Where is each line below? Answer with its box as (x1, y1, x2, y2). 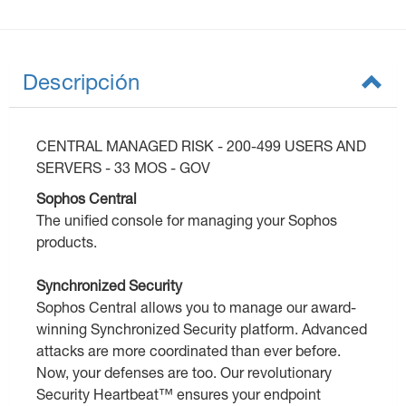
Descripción (23, 69, 140, 95)
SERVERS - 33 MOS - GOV (36, 159, 210, 177)
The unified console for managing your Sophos (36, 211, 337, 229)
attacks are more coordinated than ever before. (36, 342, 341, 360)
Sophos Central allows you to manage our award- (36, 298, 356, 316)
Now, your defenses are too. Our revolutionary (36, 363, 332, 382)
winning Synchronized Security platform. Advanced (36, 320, 367, 338)
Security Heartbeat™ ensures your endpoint (36, 385, 321, 403)
